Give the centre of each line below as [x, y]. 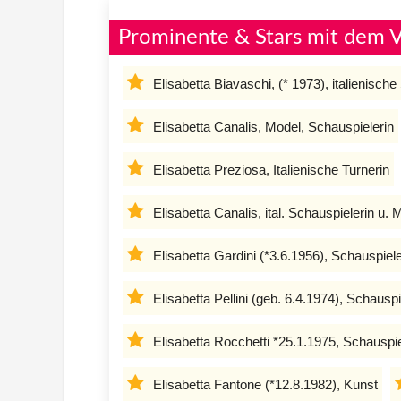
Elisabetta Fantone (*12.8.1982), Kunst [265, 384]
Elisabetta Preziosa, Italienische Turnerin [271, 169]
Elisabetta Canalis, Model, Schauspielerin [273, 126]
